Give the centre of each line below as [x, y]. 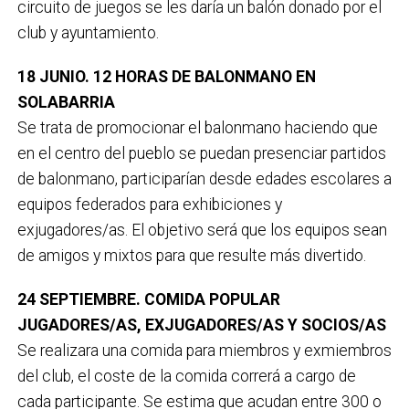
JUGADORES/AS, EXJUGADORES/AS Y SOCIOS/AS [201, 325]
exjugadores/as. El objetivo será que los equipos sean [202, 230]
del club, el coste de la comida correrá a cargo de [186, 376]
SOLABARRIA [66, 102]
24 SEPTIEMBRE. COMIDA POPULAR [148, 299]
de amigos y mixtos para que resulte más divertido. [191, 255]
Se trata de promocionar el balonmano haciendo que [197, 127]
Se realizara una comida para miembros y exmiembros [204, 350]
